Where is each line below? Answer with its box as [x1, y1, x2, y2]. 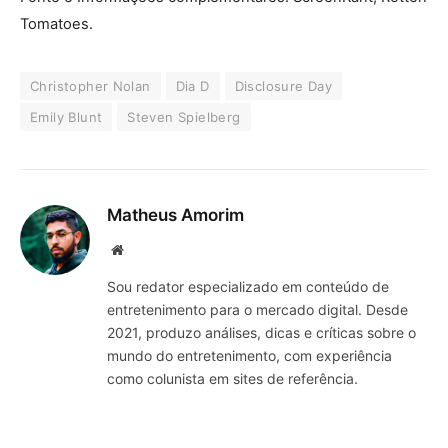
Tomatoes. [20, 14, 93, 33]
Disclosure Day [234, 77, 333, 94]
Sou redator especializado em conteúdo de [107, 277, 389, 295]
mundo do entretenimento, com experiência [107, 346, 392, 364]
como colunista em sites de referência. [107, 369, 358, 387]
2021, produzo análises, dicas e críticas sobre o [107, 323, 416, 341]
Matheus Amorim [107, 204, 244, 225]
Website [122, 241, 167, 256]
